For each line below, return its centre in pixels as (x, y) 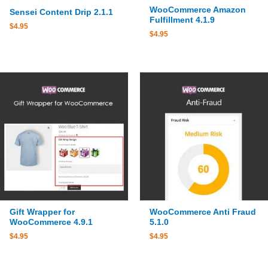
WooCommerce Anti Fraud (203, 212)
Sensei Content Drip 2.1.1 (62, 12)
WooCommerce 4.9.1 (51, 223)
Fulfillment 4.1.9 (182, 20)
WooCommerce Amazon (198, 10)
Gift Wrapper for (42, 212)
